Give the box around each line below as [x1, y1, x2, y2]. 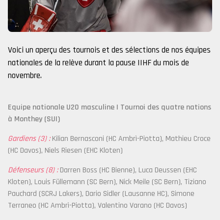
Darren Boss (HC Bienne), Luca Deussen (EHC [58, 165, 197, 175]
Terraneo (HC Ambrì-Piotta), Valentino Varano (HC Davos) [8, 200, 187, 211]
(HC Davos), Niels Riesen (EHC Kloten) [8, 145, 123, 156]
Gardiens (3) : [8, 134, 50, 144]
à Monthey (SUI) [8, 114, 60, 124]
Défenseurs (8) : [8, 165, 58, 175]
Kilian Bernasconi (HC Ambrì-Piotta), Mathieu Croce [50, 134, 211, 144]
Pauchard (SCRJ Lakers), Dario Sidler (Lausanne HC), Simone [8, 189, 194, 199]
